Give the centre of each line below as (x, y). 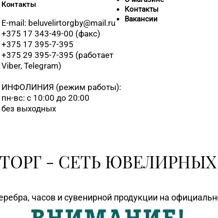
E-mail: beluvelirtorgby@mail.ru (58, 23)
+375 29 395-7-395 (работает (57, 55)
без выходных (28, 109)
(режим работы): (87, 87)
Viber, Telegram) (31, 66)
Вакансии (141, 19)
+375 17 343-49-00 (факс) (51, 34)
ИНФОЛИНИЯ (27, 87)
